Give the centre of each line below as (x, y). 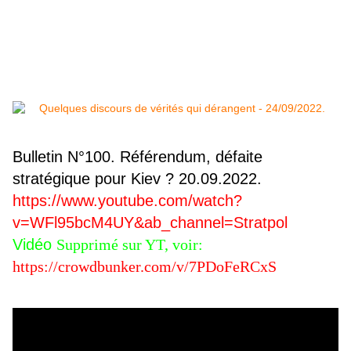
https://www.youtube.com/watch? (127, 201)
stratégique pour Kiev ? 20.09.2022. (137, 179)
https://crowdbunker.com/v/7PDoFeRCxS (145, 267)
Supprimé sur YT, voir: (130, 245)
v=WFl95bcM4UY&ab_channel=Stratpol (150, 223)
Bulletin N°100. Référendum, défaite (138, 157)
